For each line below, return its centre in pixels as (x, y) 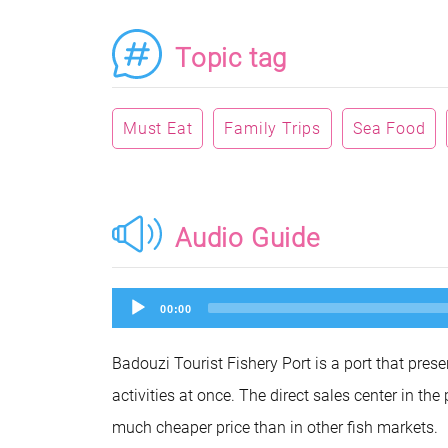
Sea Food (389, 128)
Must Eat (158, 128)
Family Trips (273, 128)
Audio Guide (247, 238)
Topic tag (231, 58)
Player (135, 315)
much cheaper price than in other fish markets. (275, 427)
